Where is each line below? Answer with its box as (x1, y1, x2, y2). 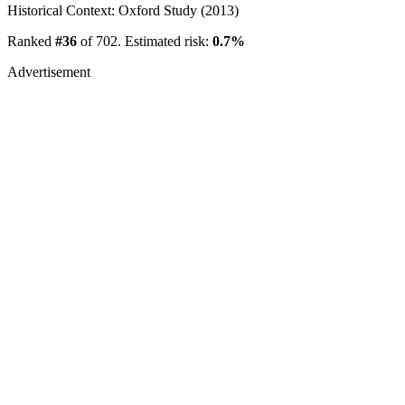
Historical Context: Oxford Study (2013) (7, 2, 239, 18)
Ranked (7, 33, 55, 49)
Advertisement (7, 63, 90, 80)
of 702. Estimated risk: (77, 33, 212, 49)
